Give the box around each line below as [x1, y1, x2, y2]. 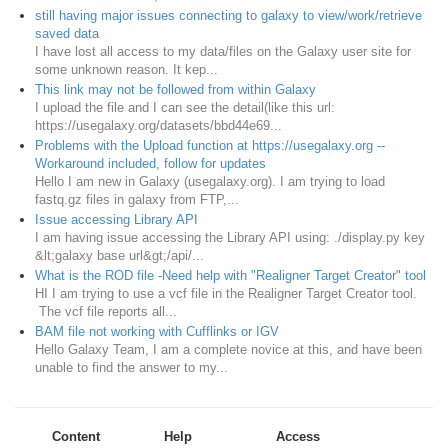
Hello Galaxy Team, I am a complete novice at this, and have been [35, 342, 422, 358]
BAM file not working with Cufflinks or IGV [35, 324, 279, 340]
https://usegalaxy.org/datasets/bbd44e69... [35, 118, 282, 134]
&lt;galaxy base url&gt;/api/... [35, 248, 204, 264]
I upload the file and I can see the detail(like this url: [35, 100, 335, 116]
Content [52, 429, 101, 445]
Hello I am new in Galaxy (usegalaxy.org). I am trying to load [35, 174, 385, 190]
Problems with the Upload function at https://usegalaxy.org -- [35, 138, 385, 154]
